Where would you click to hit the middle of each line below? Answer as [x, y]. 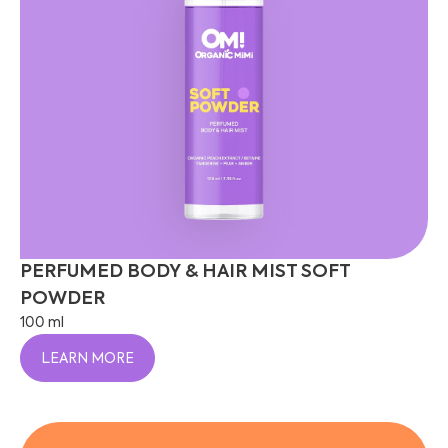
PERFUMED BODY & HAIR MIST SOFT [185, 272]
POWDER [62, 299]
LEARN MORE [87, 359]
